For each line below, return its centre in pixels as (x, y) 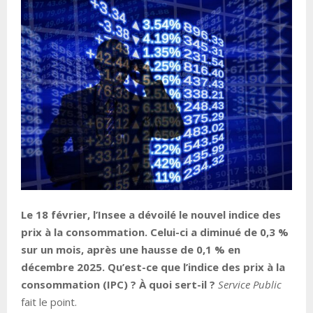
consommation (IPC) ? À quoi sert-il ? (119, 284)
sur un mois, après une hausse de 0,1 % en (131, 249)
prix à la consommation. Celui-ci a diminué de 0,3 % (155, 232)
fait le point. (49, 301)
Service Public (250, 284)
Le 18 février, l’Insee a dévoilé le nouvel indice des (151, 214)
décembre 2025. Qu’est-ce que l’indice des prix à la (153, 267)
